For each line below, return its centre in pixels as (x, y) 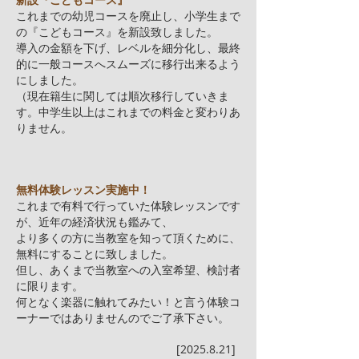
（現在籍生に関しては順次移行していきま (123, 96)
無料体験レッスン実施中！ (83, 190)
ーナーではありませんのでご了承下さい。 (123, 318)
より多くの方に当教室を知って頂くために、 (128, 238)
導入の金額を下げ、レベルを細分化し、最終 (128, 48)
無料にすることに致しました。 (95, 254)
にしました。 (50, 80)
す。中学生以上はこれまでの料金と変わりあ (128, 112)
